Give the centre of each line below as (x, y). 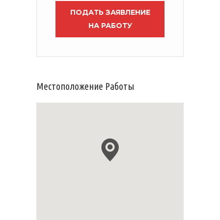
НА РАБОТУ (110, 26)
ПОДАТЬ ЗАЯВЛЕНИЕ (110, 12)
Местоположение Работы (85, 86)
